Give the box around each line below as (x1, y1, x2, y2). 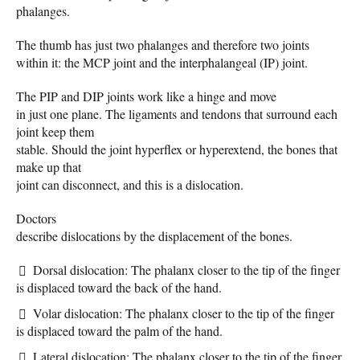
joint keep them (16, 122, 94, 140)
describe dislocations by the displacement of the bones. (16, 227, 292, 244)
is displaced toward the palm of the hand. (16, 321, 223, 339)
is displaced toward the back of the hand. (16, 278, 222, 296)
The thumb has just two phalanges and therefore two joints (16, 35, 309, 53)
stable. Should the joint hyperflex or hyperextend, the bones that (16, 140, 337, 157)
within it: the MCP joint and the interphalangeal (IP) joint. (16, 53, 308, 71)
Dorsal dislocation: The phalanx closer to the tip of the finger (33, 260, 340, 278)
